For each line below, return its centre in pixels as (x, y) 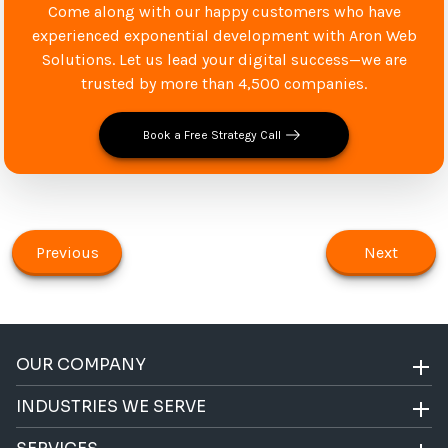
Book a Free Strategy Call (212, 135)
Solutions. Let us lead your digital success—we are (224, 60)
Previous (67, 253)
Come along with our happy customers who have (224, 12)
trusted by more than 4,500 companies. (224, 84)
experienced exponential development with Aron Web (224, 36)
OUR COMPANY (81, 365)
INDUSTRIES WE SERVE (111, 407)
